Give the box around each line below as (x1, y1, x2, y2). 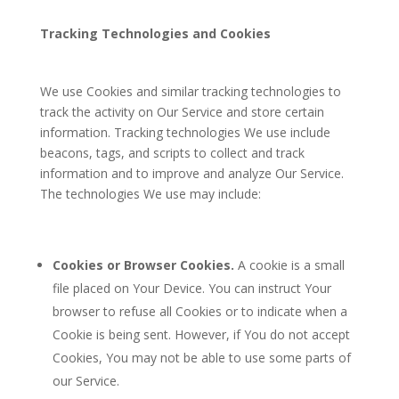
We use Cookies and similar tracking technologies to (39, 83, 341, 100)
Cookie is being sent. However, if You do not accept (52, 326, 350, 343)
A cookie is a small (233, 256, 345, 273)
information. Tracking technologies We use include (39, 124, 330, 141)
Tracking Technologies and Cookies (39, 25, 271, 42)
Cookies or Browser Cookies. (52, 256, 234, 273)
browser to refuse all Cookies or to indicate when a (52, 303, 347, 320)
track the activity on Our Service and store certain (39, 103, 324, 120)
